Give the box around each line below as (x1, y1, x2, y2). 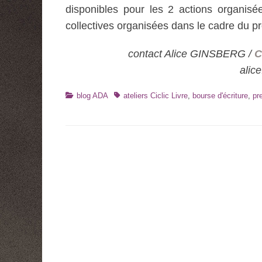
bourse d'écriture (192, 91, 248, 100)
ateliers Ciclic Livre (123, 91, 188, 100)
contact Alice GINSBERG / (128, 48, 254, 60)
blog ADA (77, 91, 108, 100)
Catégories (65, 91, 101, 99)
